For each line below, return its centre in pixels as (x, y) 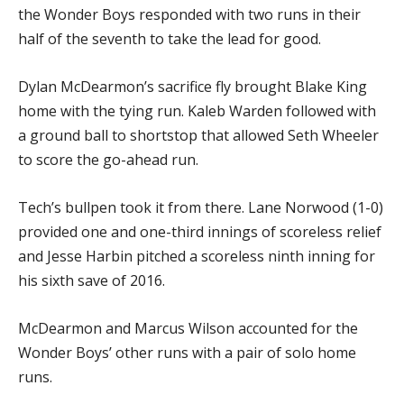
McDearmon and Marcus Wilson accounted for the (188, 328)
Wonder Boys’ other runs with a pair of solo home (187, 353)
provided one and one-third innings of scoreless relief (200, 232)
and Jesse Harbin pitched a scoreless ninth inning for (197, 256)
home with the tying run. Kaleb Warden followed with (197, 111)
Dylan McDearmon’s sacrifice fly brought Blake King (193, 87)
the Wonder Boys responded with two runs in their (189, 14)
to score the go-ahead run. (108, 160)
